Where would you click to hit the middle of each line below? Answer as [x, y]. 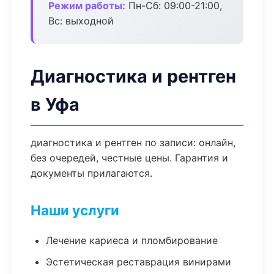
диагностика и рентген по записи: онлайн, [133, 143]
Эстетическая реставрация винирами [139, 262]
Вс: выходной [81, 21]
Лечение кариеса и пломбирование [132, 240]
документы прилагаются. [91, 173]
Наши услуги [75, 210]
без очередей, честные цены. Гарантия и [129, 158]
